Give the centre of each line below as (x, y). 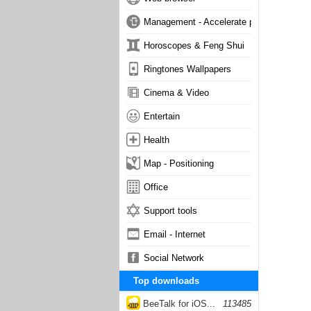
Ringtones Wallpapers (187, 69)
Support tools (170, 211)
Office (156, 187)
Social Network (174, 258)
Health (157, 140)
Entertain (162, 116)
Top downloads (166, 281)
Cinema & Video (176, 93)
